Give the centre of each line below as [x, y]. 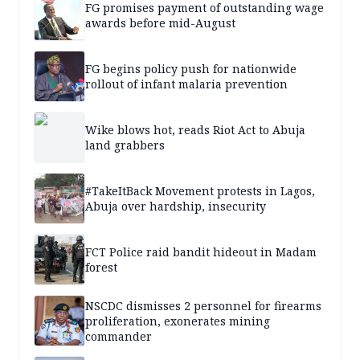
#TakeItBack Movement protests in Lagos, [200, 191]
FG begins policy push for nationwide [191, 69]
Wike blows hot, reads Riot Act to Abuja [195, 130]
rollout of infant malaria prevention [186, 84]
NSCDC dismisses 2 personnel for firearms [203, 305]
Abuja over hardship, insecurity [176, 207]
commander [119, 336]
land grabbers [125, 145]
